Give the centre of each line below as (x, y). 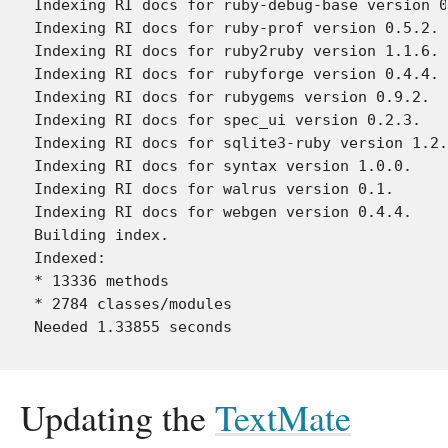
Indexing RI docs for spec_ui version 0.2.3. (227, 119)
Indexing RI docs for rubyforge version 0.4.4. (236, 73)
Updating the (117, 417)
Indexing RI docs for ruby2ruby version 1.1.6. (236, 50)
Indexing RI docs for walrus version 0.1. (214, 188)
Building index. (101, 234)
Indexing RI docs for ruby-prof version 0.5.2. (236, 27)
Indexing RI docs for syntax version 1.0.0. (223, 165)
